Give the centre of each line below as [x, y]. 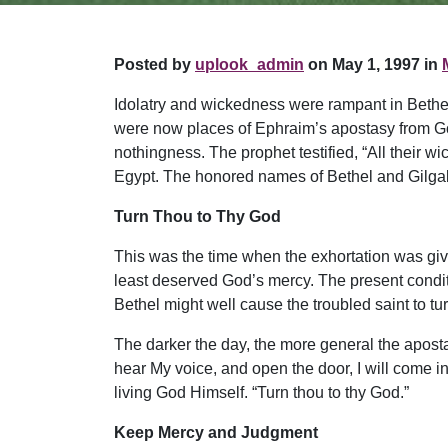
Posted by [154, 64]
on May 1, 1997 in [371, 64]
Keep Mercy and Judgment [216, 432]
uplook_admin [249, 64]
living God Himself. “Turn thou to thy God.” [261, 392]
